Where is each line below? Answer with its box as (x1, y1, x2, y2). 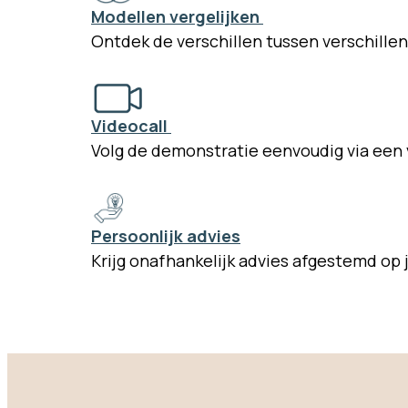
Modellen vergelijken (91, 5, 263, 27)
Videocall (91, 115, 171, 138)
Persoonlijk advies (91, 225, 240, 248)
